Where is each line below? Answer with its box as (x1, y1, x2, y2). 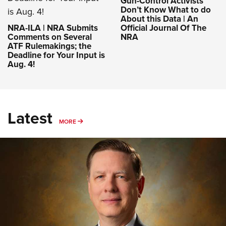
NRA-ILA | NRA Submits (8, 21, 98, 34)
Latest (8, 105, 52, 130)
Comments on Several (8, 30, 92, 43)
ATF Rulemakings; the (8, 39, 91, 52)
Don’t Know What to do (121, 3, 211, 16)
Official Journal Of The (121, 21, 206, 34)
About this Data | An (121, 12, 198, 25)
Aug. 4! (8, 58, 35, 71)
